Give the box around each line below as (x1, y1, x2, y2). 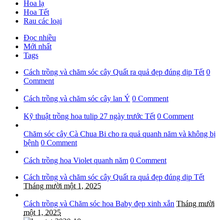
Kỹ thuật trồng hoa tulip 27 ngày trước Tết (24, 112, 155, 121)
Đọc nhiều (24, 33, 56, 42)
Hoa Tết (24, 8, 49, 17)
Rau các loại (24, 17, 62, 26)
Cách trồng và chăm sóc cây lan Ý (24, 94, 130, 103)
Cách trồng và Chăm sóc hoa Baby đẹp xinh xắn (24, 199, 174, 208)
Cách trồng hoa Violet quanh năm (24, 156, 128, 165)
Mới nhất (24, 42, 52, 51)
